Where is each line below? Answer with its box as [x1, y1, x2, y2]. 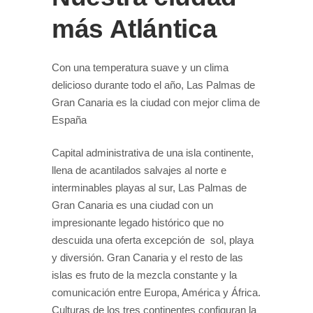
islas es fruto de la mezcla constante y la [52, 268, 237, 281]
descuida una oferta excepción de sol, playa [52, 233, 254, 246]
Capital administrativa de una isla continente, [52, 146, 254, 159]
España [52, 113, 87, 126]
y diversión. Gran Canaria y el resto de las [52, 251, 243, 263]
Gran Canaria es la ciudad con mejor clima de [52, 96, 260, 108]
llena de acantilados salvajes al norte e [52, 163, 226, 176]
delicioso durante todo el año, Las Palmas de [52, 78, 255, 91]
